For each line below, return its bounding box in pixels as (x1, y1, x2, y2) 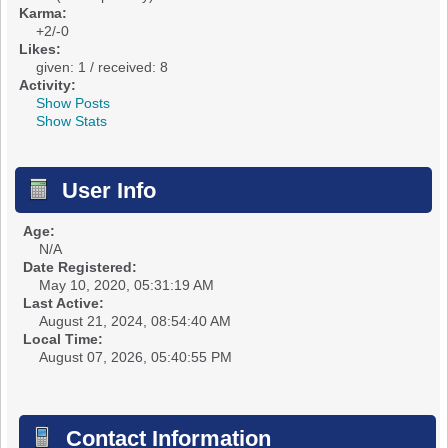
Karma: (18, 4, 67, 21)
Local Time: (22, 330, 103, 347)
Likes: (18, 40, 61, 57)
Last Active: (22, 294, 104, 311)
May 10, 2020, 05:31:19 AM (38, 276, 214, 293)
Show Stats (35, 112, 107, 129)
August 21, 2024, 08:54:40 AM (38, 312, 231, 329)
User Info (55, 177, 156, 203)
